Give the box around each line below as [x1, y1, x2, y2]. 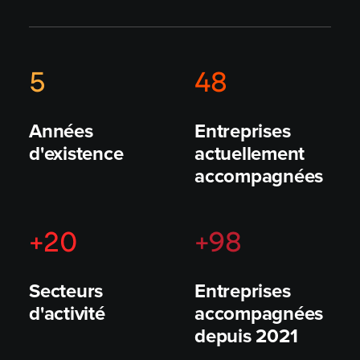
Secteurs [29, 276, 104, 305]
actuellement [194, 139, 305, 167]
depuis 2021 [194, 321, 298, 350]
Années [29, 117, 93, 145]
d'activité [29, 299, 105, 327]
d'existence [29, 139, 124, 167]
